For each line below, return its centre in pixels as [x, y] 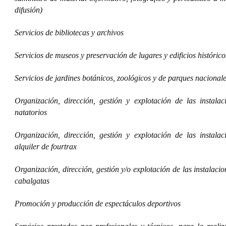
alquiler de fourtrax [46, 147]
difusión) [29, 10]
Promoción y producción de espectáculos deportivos [98, 204]
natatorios [31, 112]
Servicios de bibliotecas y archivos [69, 33]
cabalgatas [32, 181]
